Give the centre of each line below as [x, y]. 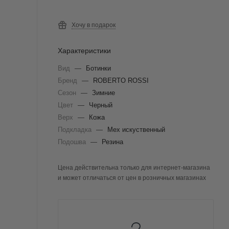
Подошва [73, 142]
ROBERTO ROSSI [121, 81]
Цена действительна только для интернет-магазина [134, 168]
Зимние [104, 93]
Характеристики [84, 51]
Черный [101, 105]
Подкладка [76, 130]
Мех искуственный [136, 130]
